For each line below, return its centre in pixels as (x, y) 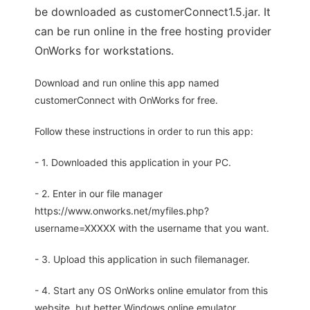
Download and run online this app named (127, 83)
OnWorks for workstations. (104, 51)
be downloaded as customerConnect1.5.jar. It (153, 12)
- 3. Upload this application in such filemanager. (142, 259)
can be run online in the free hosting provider (153, 31)
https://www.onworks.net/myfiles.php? (122, 211)
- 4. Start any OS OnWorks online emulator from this (151, 291)
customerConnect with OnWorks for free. (126, 100)
